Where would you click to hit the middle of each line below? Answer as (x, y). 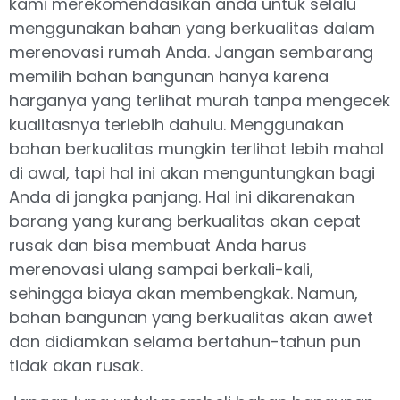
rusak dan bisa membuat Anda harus (158, 245)
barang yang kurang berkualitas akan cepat (185, 221)
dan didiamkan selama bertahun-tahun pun (185, 341)
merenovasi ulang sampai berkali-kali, (161, 269)
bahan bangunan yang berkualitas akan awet (191, 317)
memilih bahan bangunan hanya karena (169, 76)
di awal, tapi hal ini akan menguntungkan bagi (192, 172)
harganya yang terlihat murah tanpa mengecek (200, 100)
